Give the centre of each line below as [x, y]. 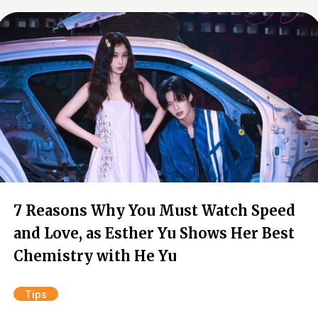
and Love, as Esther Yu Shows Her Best [154, 233]
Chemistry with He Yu [95, 256]
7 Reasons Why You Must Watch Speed [154, 210]
